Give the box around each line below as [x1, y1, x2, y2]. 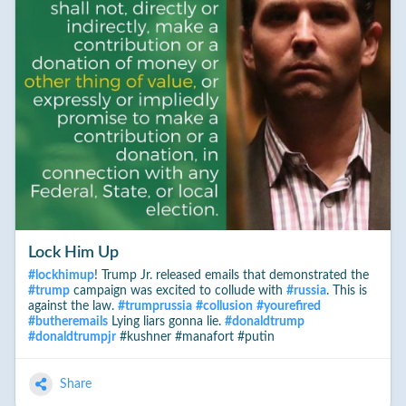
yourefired [263, 300, 321, 314]
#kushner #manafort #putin [115, 331, 275, 344]
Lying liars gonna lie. [107, 315, 225, 329]
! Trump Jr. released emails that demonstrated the [93, 269, 369, 283]
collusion [202, 300, 253, 314]
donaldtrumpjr [34, 331, 116, 344]
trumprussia [124, 300, 192, 314]
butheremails [34, 315, 108, 329]
